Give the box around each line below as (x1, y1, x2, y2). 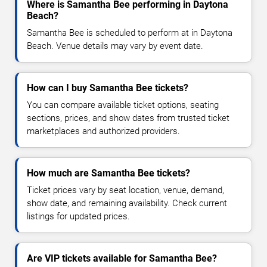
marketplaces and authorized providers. (27, 125, 180, 136)
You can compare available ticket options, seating (27, 99, 219, 110)
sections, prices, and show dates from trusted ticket (27, 112, 229, 123)
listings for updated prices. (27, 210, 130, 222)
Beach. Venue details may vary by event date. (27, 40, 203, 51)
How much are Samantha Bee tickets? (27, 167, 190, 179)
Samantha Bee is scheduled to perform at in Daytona (27, 27, 232, 38)
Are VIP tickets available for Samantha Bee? (27, 252, 217, 264)
